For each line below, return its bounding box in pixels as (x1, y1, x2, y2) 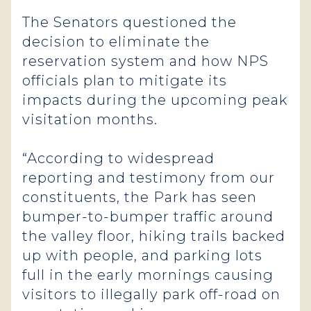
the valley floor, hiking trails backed (22, 228, 285, 244)
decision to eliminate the (22, 33, 210, 50)
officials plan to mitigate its (22, 72, 227, 89)
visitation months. (22, 111, 166, 128)
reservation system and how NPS (22, 53, 269, 69)
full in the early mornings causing (22, 267, 274, 283)
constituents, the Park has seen (22, 189, 257, 205)
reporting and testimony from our (22, 169, 275, 186)
